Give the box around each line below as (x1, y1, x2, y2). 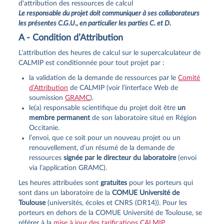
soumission (29, 94, 65, 101)
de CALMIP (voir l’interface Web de (68, 84, 178, 91)
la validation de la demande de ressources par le (29, 74, 178, 81)
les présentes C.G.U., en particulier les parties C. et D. (18, 19, 171, 27)
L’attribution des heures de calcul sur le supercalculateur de (18, 49, 201, 56)
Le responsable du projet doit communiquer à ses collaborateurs (18, 9, 200, 17)
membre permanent (29, 114, 90, 121)
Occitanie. (29, 124, 60, 131)
